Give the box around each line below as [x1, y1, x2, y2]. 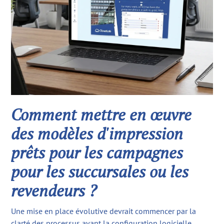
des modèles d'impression [11, 123, 183, 144]
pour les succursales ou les [11, 161, 189, 182]
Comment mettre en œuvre [11, 104, 192, 125]
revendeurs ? [11, 180, 97, 201]
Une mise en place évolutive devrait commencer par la [11, 206, 196, 216]
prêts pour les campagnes [11, 142, 183, 163]
